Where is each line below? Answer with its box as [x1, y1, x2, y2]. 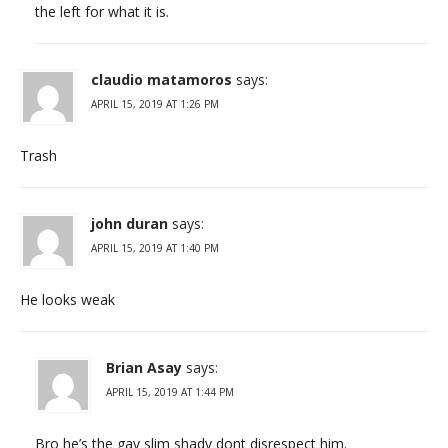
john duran [91, 213, 168, 233]
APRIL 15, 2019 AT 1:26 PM [91, 96, 219, 111]
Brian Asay [106, 357, 182, 377]
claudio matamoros [91, 69, 232, 89]
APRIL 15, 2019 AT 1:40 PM [91, 240, 219, 255]
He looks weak [20, 289, 115, 309]
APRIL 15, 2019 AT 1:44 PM [106, 384, 234, 399]
